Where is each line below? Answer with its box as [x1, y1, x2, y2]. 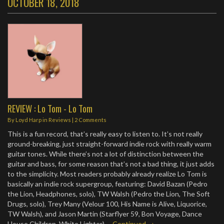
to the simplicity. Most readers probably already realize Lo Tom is [7, 169, 207, 178]
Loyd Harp [15, 116, 41, 123]
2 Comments [74, 116, 106, 123]
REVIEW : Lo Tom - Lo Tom [7, 101, 92, 115]
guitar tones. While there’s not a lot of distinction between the [7, 149, 203, 158]
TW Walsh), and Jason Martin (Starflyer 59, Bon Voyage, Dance [7, 209, 202, 218]
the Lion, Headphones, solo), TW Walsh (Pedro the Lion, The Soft [7, 189, 210, 198]
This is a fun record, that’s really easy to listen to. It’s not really [7, 129, 202, 138]
